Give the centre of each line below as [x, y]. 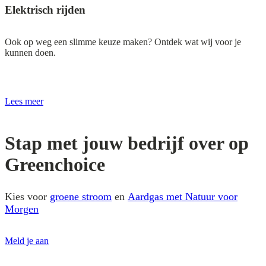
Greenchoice [55, 164]
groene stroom [81, 197]
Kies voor [27, 197]
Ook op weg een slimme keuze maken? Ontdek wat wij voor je [123, 42]
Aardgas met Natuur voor [183, 197]
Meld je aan [27, 241]
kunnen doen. [30, 53]
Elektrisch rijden [45, 9]
